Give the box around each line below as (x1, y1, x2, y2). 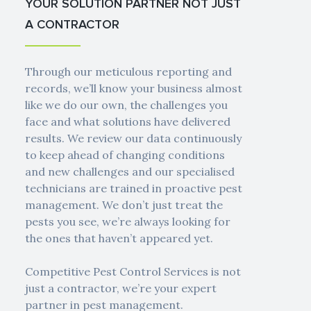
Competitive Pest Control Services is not (24, 264, 241, 279)
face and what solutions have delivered (24, 115, 230, 129)
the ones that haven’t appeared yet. (24, 231, 213, 246)
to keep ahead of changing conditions (24, 148, 225, 162)
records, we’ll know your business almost (24, 81, 242, 96)
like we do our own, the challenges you (24, 98, 228, 112)
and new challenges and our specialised (24, 165, 235, 179)
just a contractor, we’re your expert (24, 281, 217, 296)
